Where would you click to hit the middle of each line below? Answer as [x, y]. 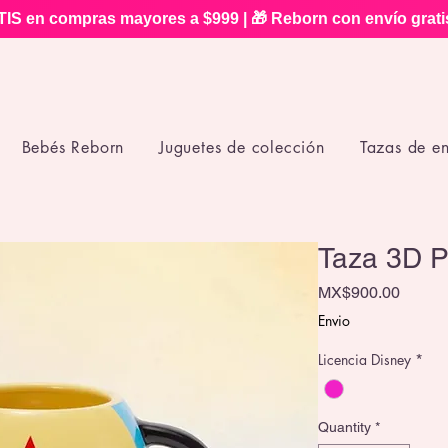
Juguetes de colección [242, 148]
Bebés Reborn [73, 148]
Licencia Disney [364, 359]
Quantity [344, 427]
